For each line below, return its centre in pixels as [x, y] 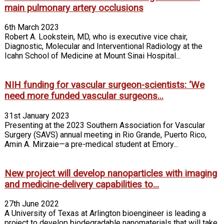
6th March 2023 [32, 27]
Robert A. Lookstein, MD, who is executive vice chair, [96, 37]
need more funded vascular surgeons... [84, 96]
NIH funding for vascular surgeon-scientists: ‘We [104, 85]
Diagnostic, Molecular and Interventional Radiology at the [103, 46]
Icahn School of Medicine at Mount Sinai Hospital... [92, 56]
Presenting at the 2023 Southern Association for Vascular [105, 125]
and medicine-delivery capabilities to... [82, 184]
